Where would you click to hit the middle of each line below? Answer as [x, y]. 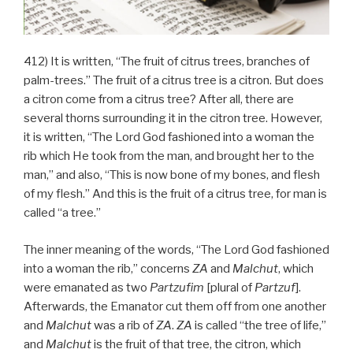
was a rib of [124, 325]
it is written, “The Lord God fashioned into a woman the [169, 137]
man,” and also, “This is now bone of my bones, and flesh [172, 175]
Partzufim [177, 287]
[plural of [229, 287]
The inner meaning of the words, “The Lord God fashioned [176, 249]
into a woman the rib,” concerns [108, 268]
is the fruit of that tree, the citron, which [196, 344]
